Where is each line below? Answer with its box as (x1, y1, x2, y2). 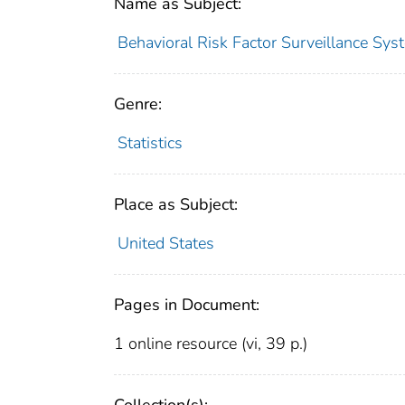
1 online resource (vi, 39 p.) (114, 333, 307, 355)
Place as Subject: (114, 193, 238, 216)
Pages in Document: (114, 294, 259, 316)
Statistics (117, 132, 183, 155)
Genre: (114, 93, 162, 116)
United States (117, 232, 214, 255)
